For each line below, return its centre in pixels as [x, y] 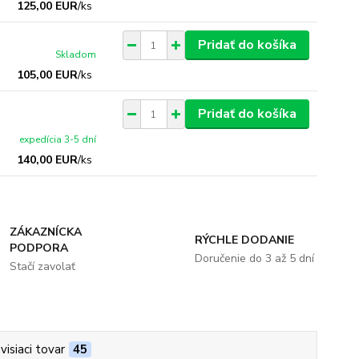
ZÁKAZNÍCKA [46, 232]
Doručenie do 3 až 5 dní [254, 258]
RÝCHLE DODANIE [244, 240]
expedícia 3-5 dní [58, 139]
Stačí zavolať [43, 266]
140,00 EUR [48, 160]
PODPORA [39, 248]
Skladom [76, 54]
